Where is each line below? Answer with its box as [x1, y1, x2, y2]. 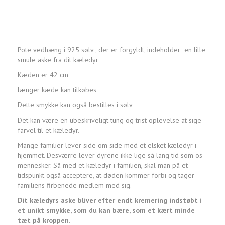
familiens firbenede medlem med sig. [18, 181, 132, 190]
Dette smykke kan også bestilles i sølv [18, 100, 133, 110]
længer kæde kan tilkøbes [18, 85, 96, 95]
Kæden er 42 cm [18, 70, 68, 80]
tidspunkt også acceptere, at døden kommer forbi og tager [18, 171, 194, 180]
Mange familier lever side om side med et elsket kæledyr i [18, 141, 196, 150]
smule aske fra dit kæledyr [18, 55, 98, 65]
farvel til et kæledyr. [18, 126, 79, 135]
